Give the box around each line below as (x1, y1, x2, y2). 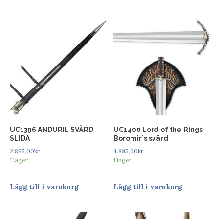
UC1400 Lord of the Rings (113, 125, 203, 133)
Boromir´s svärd (113, 134, 169, 142)
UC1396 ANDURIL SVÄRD (10, 125, 93, 133)
